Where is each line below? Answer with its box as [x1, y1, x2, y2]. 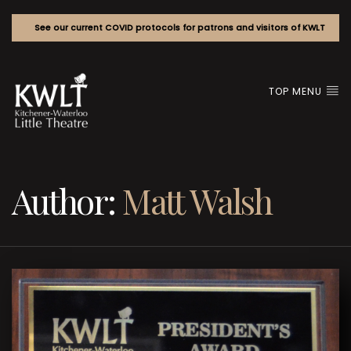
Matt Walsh [121, 178, 273, 223]
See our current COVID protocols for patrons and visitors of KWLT [34, 21, 325, 34]
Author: [12, 178, 122, 223]
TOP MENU [269, 84, 326, 98]
